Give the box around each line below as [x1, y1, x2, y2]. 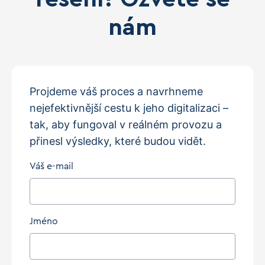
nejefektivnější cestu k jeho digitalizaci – [30, 102, 228, 114]
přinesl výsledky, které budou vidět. [30, 135, 206, 147]
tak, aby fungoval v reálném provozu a [30, 118, 222, 131]
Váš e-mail [30, 161, 73, 171]
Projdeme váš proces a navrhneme [30, 85, 203, 98]
